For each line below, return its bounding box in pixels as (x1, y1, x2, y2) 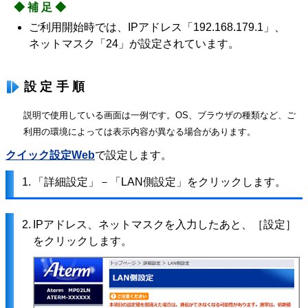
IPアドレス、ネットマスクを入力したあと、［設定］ (33, 219, 296, 231)
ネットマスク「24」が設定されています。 (29, 38, 239, 50)
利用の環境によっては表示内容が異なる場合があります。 (23, 126, 256, 137)
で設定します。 (95, 149, 172, 162)
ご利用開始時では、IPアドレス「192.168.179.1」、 (29, 21, 285, 34)
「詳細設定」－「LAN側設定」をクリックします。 (33, 176, 286, 188)
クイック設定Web (5, 149, 95, 162)
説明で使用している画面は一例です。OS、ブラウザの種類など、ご (23, 110, 296, 121)
